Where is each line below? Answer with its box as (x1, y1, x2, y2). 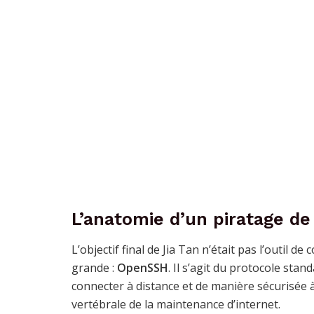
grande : (71, 259, 117, 275)
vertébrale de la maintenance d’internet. (71, 296, 280, 312)
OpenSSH (117, 259, 168, 275)
